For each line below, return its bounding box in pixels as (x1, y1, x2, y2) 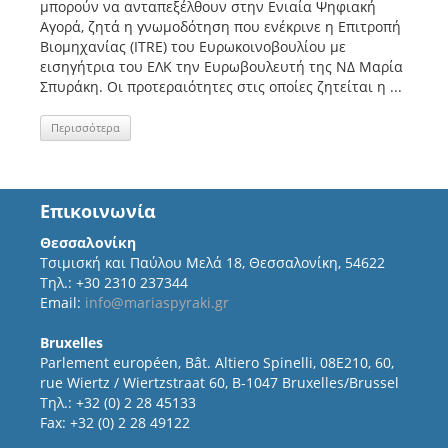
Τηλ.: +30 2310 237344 (40, 273, 188, 292)
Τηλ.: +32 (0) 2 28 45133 (40, 393, 196, 412)
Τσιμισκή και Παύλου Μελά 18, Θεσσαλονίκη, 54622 (40, 253, 385, 272)
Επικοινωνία (40, 199, 156, 223)
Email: (40, 293, 85, 312)
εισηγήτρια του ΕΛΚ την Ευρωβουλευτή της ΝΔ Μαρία (40, 57, 403, 76)
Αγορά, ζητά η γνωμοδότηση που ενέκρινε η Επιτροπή (40, 17, 401, 36)
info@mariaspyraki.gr (85, 293, 229, 312)
